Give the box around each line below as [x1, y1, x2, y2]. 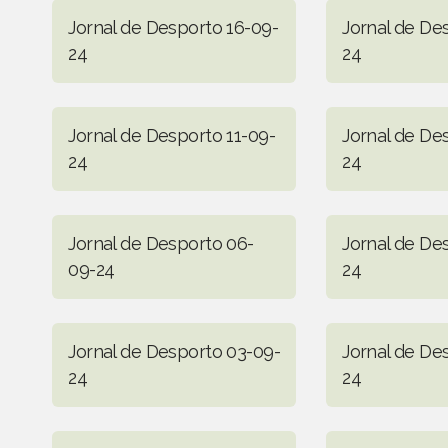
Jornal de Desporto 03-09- [68, 340, 280, 362]
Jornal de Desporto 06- [68, 232, 254, 254]
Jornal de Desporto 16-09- [68, 16, 278, 38]
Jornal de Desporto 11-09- [68, 124, 275, 146]
